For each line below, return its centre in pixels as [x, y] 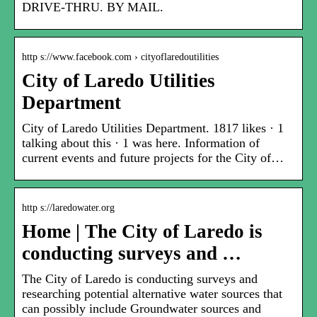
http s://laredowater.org [68, 208]
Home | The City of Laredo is [142, 232]
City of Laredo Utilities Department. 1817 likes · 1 [153, 128]
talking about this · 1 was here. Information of [141, 143]
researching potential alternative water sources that [152, 294]
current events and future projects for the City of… [153, 158]
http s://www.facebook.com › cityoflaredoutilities [120, 57]
